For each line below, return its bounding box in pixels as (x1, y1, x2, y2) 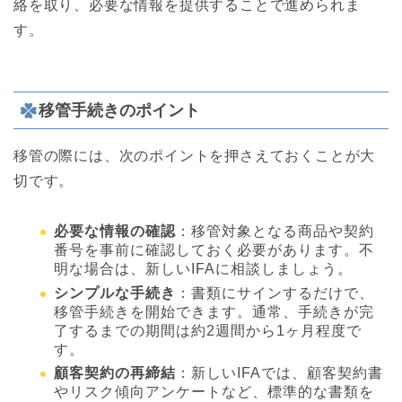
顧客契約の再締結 (54, 365, 176, 381)
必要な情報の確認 (54, 223, 176, 240)
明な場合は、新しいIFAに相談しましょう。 (54, 261, 353, 277)
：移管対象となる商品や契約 (176, 223, 374, 240)
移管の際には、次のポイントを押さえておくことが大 (13, 148, 376, 164)
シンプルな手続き (54, 284, 176, 301)
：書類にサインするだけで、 (176, 284, 374, 301)
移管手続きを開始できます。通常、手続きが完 (54, 303, 374, 319)
